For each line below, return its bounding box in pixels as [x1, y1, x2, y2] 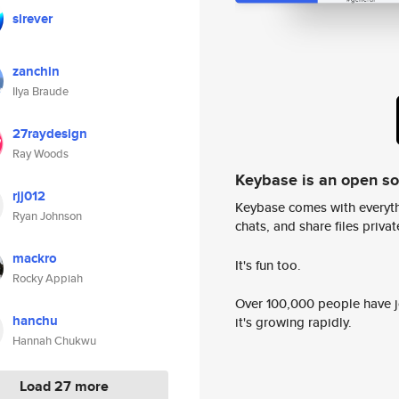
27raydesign [12, 124, 87, 143]
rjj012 [12, 186, 45, 206]
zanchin [12, 61, 60, 81]
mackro [12, 248, 57, 268]
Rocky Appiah [12, 270, 83, 287]
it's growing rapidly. [235, 313, 352, 332]
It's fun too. [235, 255, 301, 274]
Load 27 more [19, 376, 109, 396]
